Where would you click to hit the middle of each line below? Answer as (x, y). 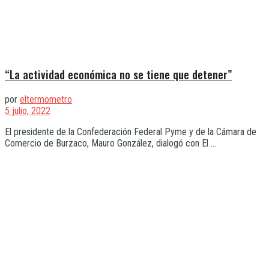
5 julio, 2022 (28, 110)
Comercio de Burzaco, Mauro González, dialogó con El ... (110, 143)
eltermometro (46, 99)
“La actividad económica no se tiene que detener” (118, 74)
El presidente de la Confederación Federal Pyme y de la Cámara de (131, 131)
